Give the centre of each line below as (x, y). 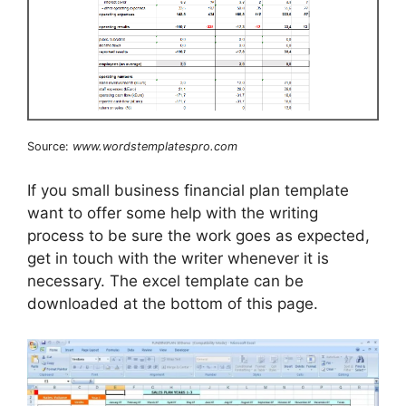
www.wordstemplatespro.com (155, 146)
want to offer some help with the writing (173, 213)
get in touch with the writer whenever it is (178, 259)
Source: (50, 146)
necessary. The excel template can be (165, 281)
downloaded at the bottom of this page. (173, 304)
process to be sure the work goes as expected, (198, 236)
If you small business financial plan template (188, 191)
